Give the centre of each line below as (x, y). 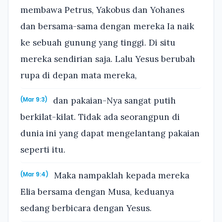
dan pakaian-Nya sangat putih (113, 101)
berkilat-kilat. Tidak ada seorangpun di (100, 117)
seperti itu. (43, 150)
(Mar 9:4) (34, 174)
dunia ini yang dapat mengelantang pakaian (110, 134)
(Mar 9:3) (34, 100)
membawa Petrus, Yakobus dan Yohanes (102, 10)
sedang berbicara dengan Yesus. (86, 208)
